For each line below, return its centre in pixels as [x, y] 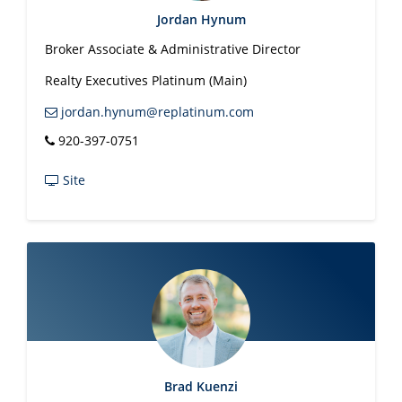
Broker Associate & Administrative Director [173, 49]
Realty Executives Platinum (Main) [146, 80]
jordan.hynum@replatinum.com [156, 112]
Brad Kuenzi [201, 386]
